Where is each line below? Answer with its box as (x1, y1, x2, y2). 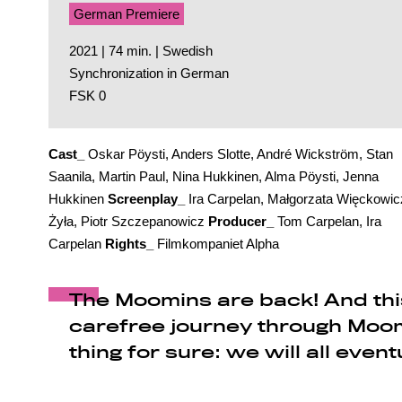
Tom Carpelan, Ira (273, 213, 381, 229)
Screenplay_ (107, 190, 185, 206)
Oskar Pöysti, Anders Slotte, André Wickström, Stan (83, 145, 393, 162)
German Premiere (74, 6, 180, 22)
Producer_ (207, 213, 274, 229)
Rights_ (104, 235, 153, 251)
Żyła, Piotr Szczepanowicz (48, 213, 208, 229)
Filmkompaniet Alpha (153, 235, 279, 251)
